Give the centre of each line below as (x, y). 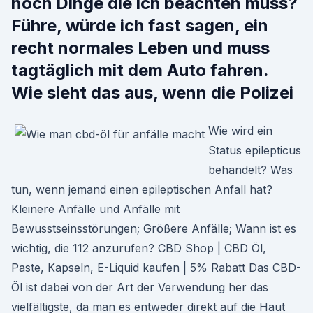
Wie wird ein (240, 131)
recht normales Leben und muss (140, 48)
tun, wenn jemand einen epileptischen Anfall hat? (142, 189)
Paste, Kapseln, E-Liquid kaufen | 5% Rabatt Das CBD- (156, 268)
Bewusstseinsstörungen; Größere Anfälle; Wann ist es (154, 228)
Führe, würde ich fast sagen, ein (140, 26)
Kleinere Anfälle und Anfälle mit (95, 209)
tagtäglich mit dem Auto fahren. (140, 70)
